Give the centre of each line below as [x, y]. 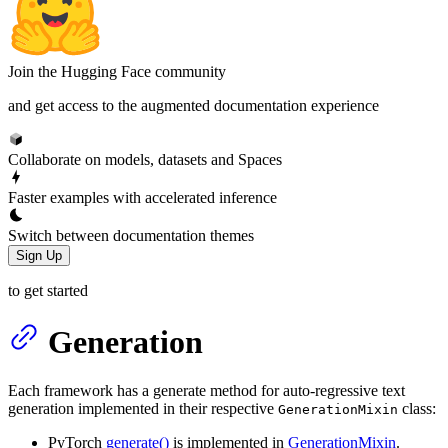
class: [417, 409]
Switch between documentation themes [131, 235]
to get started [48, 290]
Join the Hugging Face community [117, 71]
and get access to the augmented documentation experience [193, 105]
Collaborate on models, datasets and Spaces [145, 159]
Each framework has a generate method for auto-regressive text [206, 391]
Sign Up [39, 255]
